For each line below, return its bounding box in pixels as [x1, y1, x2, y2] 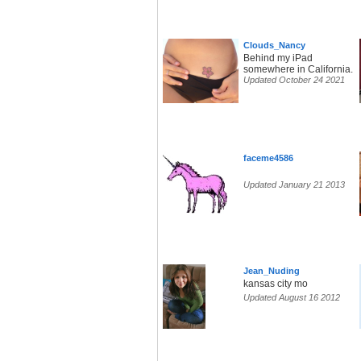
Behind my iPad [243, 52, 313, 64]
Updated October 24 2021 [243, 75, 345, 85]
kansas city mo [243, 278, 308, 290]
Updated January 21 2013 [243, 180, 345, 190]
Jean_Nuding [243, 266, 300, 276]
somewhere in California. [243, 64, 353, 76]
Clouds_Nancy [243, 40, 305, 51]
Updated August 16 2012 [243, 293, 340, 303]
